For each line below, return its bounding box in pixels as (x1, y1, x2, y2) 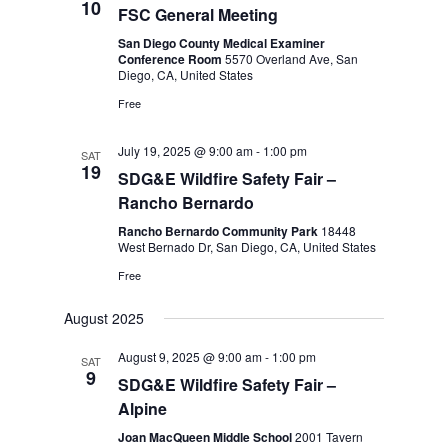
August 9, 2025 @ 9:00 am (118, 348, 263, 365)
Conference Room (118, 50, 226, 68)
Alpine (118, 397, 168, 420)
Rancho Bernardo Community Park (118, 222, 322, 240)
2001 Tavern (295, 428, 364, 445)
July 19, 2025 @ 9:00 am (118, 142, 254, 159)
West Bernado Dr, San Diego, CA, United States (118, 238, 377, 255)
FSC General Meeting (118, 3, 279, 26)
